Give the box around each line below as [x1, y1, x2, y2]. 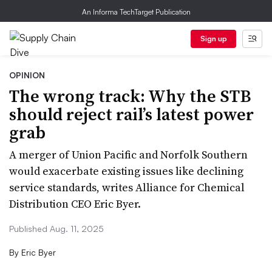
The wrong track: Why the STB [9, 84, 251, 107]
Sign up [200, 34, 227, 43]
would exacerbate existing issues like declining [9, 163, 243, 178]
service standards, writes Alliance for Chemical [9, 180, 245, 195]
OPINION [9, 70, 45, 80]
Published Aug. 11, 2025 [9, 223, 104, 234]
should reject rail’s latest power [9, 103, 254, 126]
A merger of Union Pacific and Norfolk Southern [9, 147, 248, 162]
